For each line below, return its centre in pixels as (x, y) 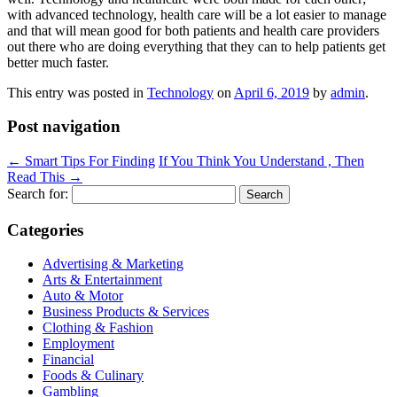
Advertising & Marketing (113, 264)
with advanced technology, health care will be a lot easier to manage (197, 14)
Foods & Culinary (93, 376)
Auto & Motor (83, 296)
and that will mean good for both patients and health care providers (193, 30)
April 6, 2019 (272, 92)
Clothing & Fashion (98, 328)
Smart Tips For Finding (88, 161)
